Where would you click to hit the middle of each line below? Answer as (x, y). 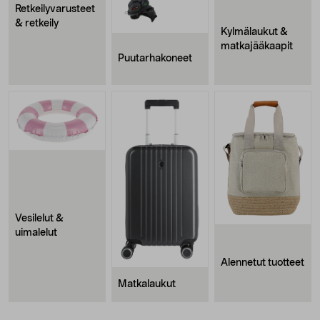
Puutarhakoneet (155, 59)
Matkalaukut (147, 285)
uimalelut (36, 233)
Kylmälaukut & (254, 32)
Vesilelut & (39, 219)
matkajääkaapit (257, 46)
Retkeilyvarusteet (55, 9)
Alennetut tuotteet (262, 263)
